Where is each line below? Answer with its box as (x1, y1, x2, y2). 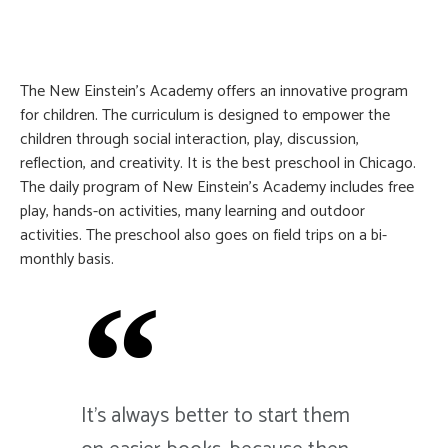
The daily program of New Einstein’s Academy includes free (20, 174, 414, 202)
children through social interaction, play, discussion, (20, 126, 359, 154)
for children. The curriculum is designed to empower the (20, 102, 390, 130)
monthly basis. (20, 246, 114, 274)
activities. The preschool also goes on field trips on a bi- (20, 222, 387, 250)
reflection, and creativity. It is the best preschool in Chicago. (20, 150, 416, 178)
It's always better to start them (81, 399, 351, 434)
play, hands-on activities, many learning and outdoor (20, 198, 365, 226)
